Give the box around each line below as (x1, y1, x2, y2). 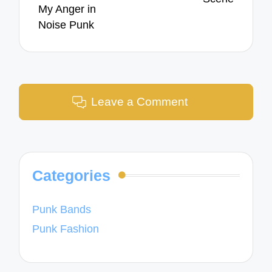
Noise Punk (38, 19, 95, 32)
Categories (32, 166, 111, 184)
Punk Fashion (32, 223, 100, 236)
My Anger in (38, 3, 97, 16)
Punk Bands (32, 203, 92, 216)
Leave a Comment (91, 95, 188, 109)
